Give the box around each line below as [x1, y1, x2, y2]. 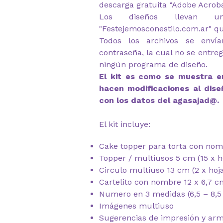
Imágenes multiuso [99, 201, 174, 211]
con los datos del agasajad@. [99, 96, 219, 105]
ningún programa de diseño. [99, 60, 208, 69]
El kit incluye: [99, 119, 150, 129]
